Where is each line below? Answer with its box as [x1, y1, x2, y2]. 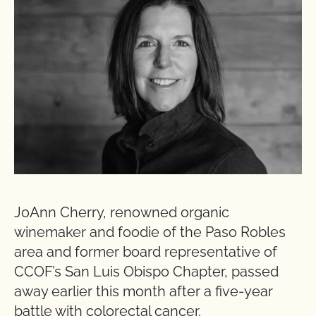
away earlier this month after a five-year [14, 282, 273, 300]
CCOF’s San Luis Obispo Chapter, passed [14, 262, 279, 280]
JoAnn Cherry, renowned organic [14, 203, 229, 221]
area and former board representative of [14, 243, 277, 260]
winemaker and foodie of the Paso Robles [14, 223, 286, 241]
